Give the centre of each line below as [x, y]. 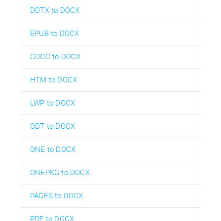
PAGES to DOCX [57, 196]
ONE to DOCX [53, 149]
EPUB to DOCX [55, 33]
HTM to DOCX [54, 80]
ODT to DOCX [53, 126]
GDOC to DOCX [55, 56]
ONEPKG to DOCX [60, 172]
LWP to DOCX [53, 103]
